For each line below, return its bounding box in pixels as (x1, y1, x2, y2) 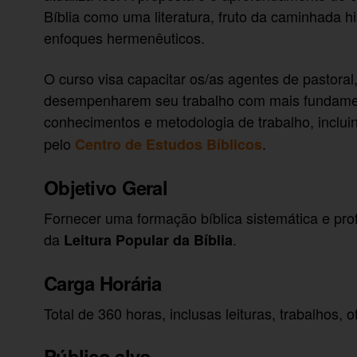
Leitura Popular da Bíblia (64, 229, 233, 251)
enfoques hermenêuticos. (44, 26, 206, 48)
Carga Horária (44, 269, 162, 297)
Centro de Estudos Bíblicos (75, 134, 263, 155)
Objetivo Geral (44, 174, 167, 202)
